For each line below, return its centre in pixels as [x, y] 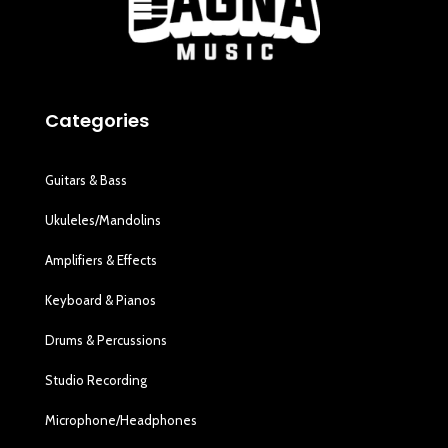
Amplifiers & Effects [101, 259]
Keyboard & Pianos [101, 299]
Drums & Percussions [106, 339]
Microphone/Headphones [121, 419]
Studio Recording [96, 379]
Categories [97, 120]
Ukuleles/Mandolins [103, 219]
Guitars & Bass [86, 179]
